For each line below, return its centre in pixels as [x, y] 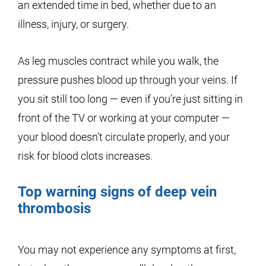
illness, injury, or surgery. [73, 24]
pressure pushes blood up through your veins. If [128, 80]
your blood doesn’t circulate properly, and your [124, 137]
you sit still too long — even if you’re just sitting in [130, 99]
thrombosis [54, 208]
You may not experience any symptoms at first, [127, 250]
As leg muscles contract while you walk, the [118, 61]
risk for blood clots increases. [85, 156]
